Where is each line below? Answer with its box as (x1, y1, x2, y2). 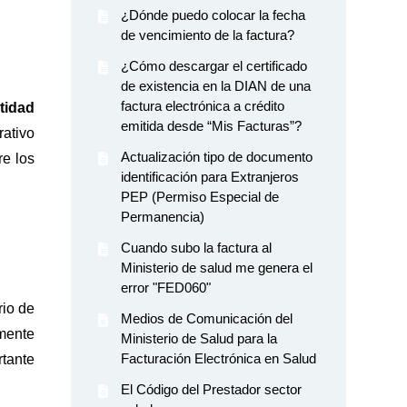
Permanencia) (121, 209, 205, 224)
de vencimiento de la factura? (121, 27, 295, 43)
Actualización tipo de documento (121, 149, 313, 164)
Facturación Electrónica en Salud (121, 351, 317, 366)
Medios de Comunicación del (121, 311, 293, 326)
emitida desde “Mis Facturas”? (121, 118, 303, 134)
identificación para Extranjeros (121, 169, 300, 184)
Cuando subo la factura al (121, 240, 273, 255)
